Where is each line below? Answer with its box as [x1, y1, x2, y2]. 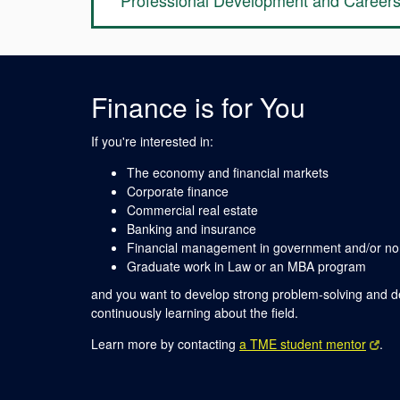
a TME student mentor [239, 335, 366, 353]
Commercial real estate [127, 201, 258, 219]
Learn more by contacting [91, 335, 239, 353]
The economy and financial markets [127, 163, 329, 181]
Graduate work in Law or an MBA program [127, 257, 366, 275]
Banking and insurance [127, 220, 256, 237]
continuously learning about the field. [91, 304, 298, 321]
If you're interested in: [91, 132, 213, 150]
